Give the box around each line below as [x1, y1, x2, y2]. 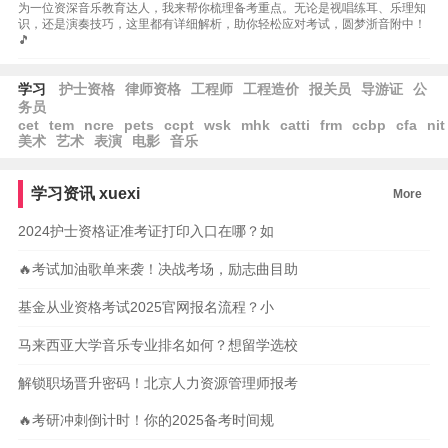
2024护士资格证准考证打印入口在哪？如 [17, 223, 274, 239]
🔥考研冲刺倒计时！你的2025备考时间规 [17, 412, 274, 428]
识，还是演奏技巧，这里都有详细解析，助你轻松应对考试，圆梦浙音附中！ [17, 17, 426, 31]
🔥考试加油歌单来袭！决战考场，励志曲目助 [17, 261, 298, 277]
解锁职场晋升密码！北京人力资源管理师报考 [17, 375, 298, 391]
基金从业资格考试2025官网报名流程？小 [17, 299, 274, 315]
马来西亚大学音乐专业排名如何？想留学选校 [17, 337, 298, 353]
